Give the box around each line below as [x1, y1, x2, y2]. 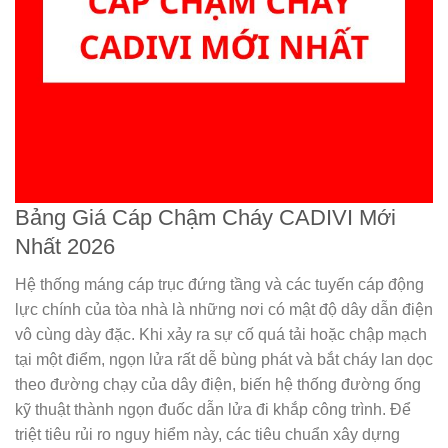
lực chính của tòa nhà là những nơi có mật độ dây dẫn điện [15, 300, 433, 318]
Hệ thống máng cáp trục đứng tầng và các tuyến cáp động [15, 275, 424, 293]
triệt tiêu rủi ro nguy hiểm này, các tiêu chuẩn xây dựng [15, 425, 400, 443]
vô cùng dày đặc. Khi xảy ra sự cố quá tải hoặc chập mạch [15, 325, 427, 343]
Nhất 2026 [15, 233, 115, 259]
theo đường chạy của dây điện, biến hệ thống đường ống [15, 375, 421, 393]
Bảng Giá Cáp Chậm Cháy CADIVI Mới [15, 204, 396, 230]
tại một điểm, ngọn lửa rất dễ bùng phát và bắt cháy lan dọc [15, 350, 433, 368]
